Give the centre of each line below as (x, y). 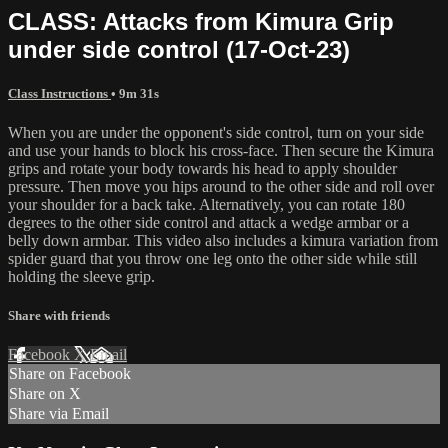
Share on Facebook (70, 374)
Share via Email (59, 414)
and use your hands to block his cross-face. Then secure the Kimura (221, 150)
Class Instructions (59, 93)
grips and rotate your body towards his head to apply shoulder (202, 168)
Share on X (45, 394)
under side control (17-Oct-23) (179, 49)
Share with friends (59, 316)
